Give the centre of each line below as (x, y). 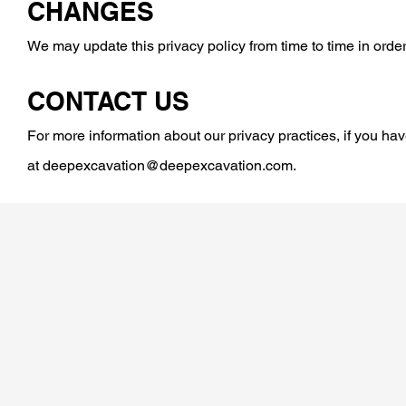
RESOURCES (308, 331)
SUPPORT (88, 331)
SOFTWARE (302, 266)
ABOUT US (91, 266)
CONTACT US (108, 101)
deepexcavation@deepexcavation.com (168, 165)
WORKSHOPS (309, 299)
